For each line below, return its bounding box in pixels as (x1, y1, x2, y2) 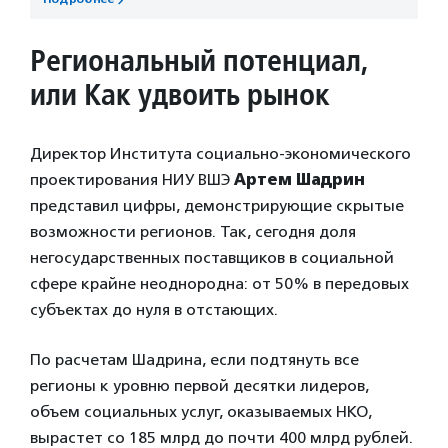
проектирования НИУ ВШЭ (30, 169, 234, 189)
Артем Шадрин (234, 169, 365, 189)
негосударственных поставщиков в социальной (30, 247, 394, 267)
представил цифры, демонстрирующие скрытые (30, 195, 404, 215)
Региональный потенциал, (30, 40, 369, 79)
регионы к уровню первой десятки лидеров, (30, 375, 369, 395)
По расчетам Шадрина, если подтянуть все (30, 349, 359, 369)
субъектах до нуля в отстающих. (30, 299, 278, 319)
